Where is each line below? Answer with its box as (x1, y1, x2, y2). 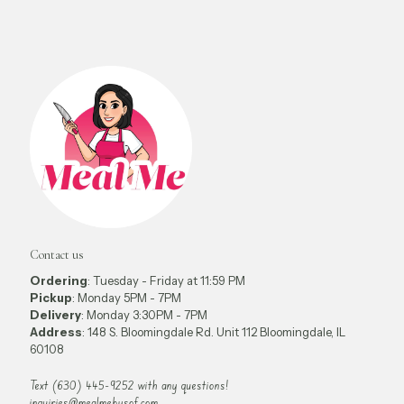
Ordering (30, 272, 87, 288)
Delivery (30, 307, 81, 322)
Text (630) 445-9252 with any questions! (30, 376, 229, 392)
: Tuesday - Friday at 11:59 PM (87, 272, 245, 288)
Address (30, 324, 82, 339)
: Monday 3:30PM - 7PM (81, 307, 207, 322)
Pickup (30, 289, 72, 305)
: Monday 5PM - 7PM (72, 289, 181, 305)
